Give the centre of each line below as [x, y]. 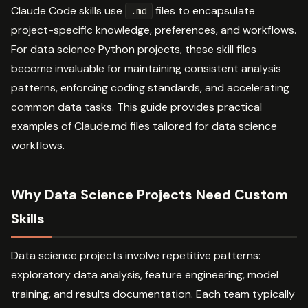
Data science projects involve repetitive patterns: [136, 255]
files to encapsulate [204, 10]
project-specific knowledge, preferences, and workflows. [154, 30]
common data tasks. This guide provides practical [136, 107]
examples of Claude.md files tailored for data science [144, 126]
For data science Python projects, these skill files [134, 49]
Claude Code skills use [68, 10]
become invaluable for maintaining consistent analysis [146, 68]
